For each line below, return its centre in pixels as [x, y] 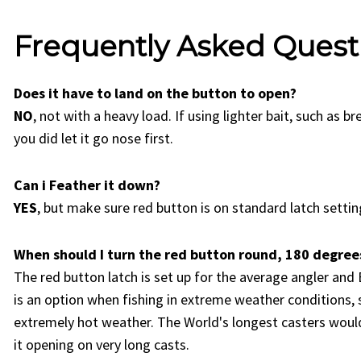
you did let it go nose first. [93, 139]
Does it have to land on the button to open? [155, 93]
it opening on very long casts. [101, 345]
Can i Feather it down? [87, 185]
